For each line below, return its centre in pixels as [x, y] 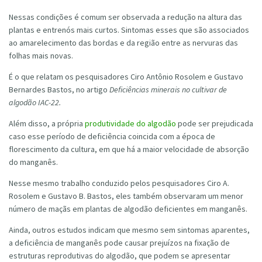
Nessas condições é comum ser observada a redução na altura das [125, 17]
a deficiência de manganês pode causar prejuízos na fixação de [119, 242]
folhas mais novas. [41, 55]
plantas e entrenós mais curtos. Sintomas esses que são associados [129, 30]
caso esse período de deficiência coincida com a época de [112, 136]
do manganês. [33, 162]
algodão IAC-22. [35, 102]
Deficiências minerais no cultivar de [168, 89]
